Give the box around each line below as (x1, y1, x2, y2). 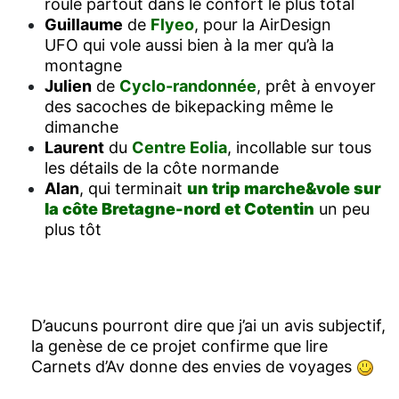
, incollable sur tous (227, 137, 371, 157)
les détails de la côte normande (45, 158, 279, 177)
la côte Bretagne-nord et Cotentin (45, 199, 314, 218)
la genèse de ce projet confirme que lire (31, 336, 328, 355)
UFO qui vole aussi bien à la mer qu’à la (45, 35, 334, 54)
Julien (45, 76, 92, 95)
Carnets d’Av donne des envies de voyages (31, 356, 356, 376)
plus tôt (45, 219, 106, 239)
